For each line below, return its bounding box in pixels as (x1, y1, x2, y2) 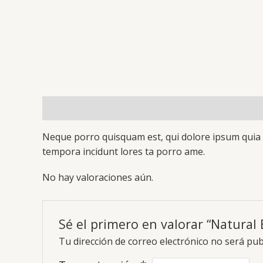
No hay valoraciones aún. (42, 171, 153, 184)
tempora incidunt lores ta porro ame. (42, 144, 205, 158)
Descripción (42, 101, 95, 114)
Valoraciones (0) (107, 101, 180, 114)
